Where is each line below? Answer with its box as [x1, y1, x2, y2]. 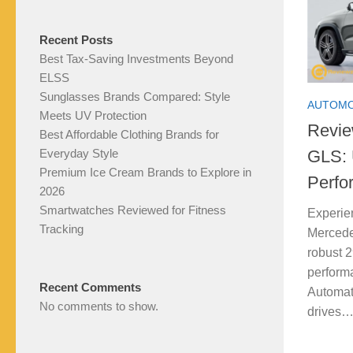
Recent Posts [39, 33, 113, 46]
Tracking [39, 222, 84, 236]
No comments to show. [39, 299, 158, 313]
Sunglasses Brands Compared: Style [39, 90, 230, 103]
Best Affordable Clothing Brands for [39, 128, 219, 141]
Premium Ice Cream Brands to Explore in [39, 165, 251, 179]
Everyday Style [39, 147, 118, 160]
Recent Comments [39, 281, 141, 294]
